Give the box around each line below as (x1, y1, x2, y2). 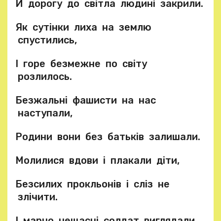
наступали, (15, 107, 73, 119)
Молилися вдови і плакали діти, (15, 154, 180, 166)
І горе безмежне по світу (15, 58, 147, 70)
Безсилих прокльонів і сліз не (15, 178, 170, 190)
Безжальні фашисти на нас (15, 94, 156, 106)
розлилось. (15, 71, 72, 82)
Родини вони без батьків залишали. (15, 131, 200, 143)
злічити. (15, 191, 58, 203)
